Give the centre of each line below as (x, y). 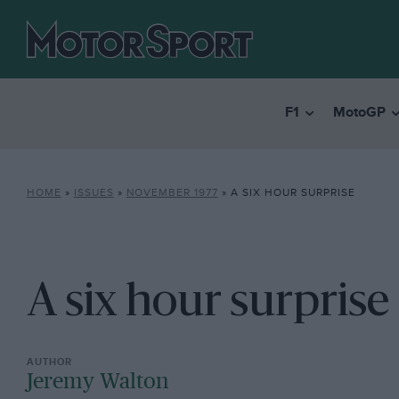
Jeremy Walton (98, 383)
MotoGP (359, 113)
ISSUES (94, 193)
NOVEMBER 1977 (172, 193)
